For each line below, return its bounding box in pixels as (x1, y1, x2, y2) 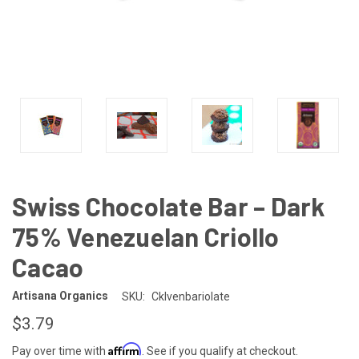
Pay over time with (12, 344, 108, 357)
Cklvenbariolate (151, 289, 230, 303)
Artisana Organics (12, 289, 108, 303)
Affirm (108, 341, 142, 356)
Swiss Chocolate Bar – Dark (12, 190, 325, 221)
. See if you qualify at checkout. (142, 344, 298, 357)
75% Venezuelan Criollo (12, 220, 280, 252)
